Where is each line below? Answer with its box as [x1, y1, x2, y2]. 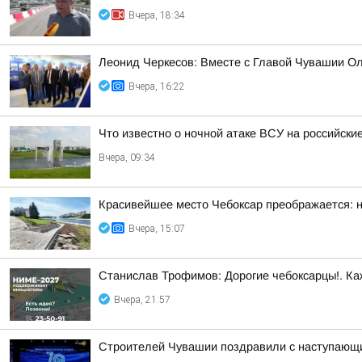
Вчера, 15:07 [128, 223, 185, 234]
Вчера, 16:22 [128, 81, 185, 92]
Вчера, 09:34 [99, 152, 155, 163]
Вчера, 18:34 [128, 10, 185, 21]
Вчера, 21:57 [114, 294, 170, 305]
